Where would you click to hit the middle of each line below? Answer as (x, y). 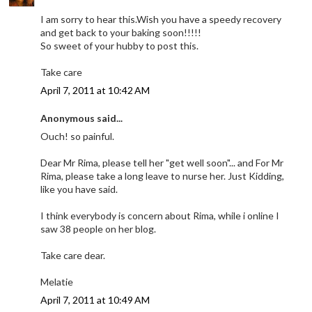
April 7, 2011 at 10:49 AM (95, 299)
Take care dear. (73, 255)
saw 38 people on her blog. (99, 228)
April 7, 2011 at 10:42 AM (95, 90)
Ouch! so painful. (78, 136)
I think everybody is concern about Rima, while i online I (160, 215)
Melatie (57, 281)
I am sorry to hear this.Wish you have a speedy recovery (161, 19)
